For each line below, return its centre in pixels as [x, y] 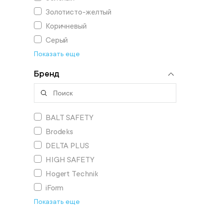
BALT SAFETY [69, 118]
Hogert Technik [72, 174]
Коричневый [66, 26]
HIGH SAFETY [70, 160]
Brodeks [59, 132]
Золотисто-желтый [78, 12]
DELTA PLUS [67, 146]
